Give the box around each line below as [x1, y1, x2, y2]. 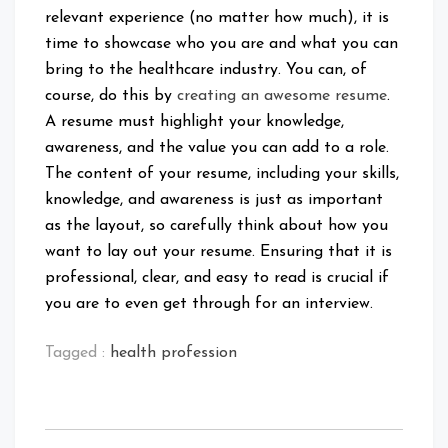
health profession [110, 345, 237, 362]
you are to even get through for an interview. [45, 296, 373, 313]
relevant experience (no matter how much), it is [45, 10, 389, 27]
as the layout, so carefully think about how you [45, 218, 388, 235]
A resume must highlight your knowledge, [45, 114, 344, 131]
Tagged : [45, 345, 110, 362]
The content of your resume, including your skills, [45, 166, 399, 183]
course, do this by [45, 88, 177, 105]
